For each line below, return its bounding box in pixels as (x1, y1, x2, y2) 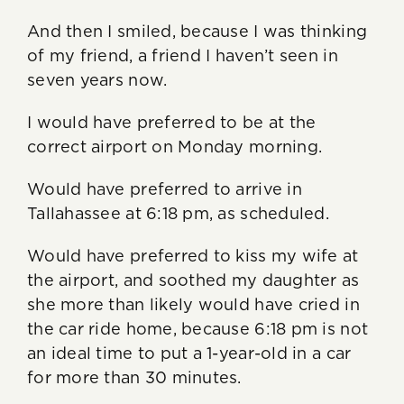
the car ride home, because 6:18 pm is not (27, 321, 369, 338)
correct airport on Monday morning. (27, 139, 323, 156)
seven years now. (27, 72, 168, 89)
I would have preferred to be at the (27, 115, 317, 132)
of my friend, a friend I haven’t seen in (27, 48, 338, 65)
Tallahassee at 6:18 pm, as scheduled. (27, 206, 329, 223)
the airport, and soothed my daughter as (27, 272, 360, 289)
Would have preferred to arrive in (27, 181, 302, 198)
